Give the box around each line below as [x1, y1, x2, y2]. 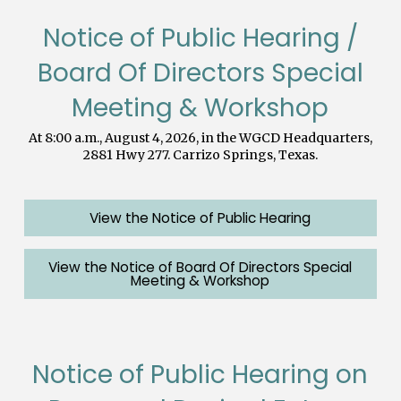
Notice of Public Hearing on [32, 356, 369, 392]
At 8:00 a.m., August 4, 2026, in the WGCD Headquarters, [28, 129, 372, 146]
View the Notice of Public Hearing [90, 208, 311, 227]
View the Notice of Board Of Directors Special [48, 257, 353, 277]
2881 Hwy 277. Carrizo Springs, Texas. [82, 146, 318, 163]
